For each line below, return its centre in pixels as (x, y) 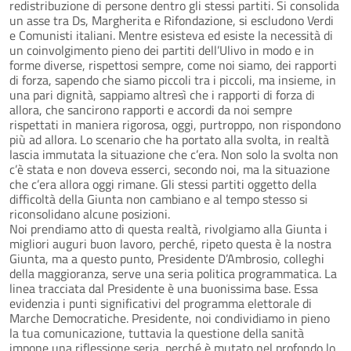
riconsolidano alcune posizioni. (90, 213)
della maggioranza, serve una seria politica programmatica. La (173, 273)
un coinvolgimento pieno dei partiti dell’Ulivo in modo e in (162, 50)
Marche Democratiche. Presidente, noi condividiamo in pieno (170, 318)
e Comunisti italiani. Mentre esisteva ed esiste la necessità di (171, 35)
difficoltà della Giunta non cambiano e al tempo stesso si (159, 199)
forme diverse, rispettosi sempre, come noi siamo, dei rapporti (173, 65)
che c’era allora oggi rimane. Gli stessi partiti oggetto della (163, 184)
